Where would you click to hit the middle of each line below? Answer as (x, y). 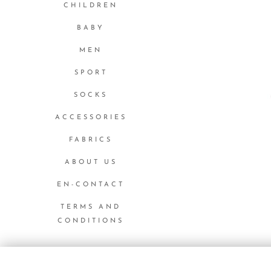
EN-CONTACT (91, 185)
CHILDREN (91, 6)
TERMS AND (91, 207)
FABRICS (91, 140)
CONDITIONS (91, 221)
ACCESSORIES (91, 118)
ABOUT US (91, 163)
